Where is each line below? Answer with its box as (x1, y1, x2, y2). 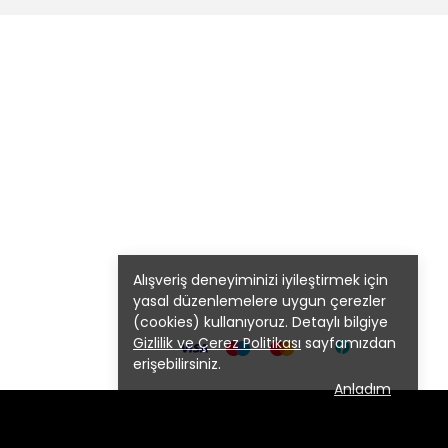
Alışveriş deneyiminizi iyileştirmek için (133, 270, 388, 290)
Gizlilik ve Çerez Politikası (133, 333, 301, 353)
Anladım (334, 379, 391, 399)
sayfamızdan (301, 333, 396, 353)
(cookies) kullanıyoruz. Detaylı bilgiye (133, 312, 388, 332)
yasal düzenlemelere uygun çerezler (133, 291, 386, 311)
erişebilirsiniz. (133, 354, 221, 374)
